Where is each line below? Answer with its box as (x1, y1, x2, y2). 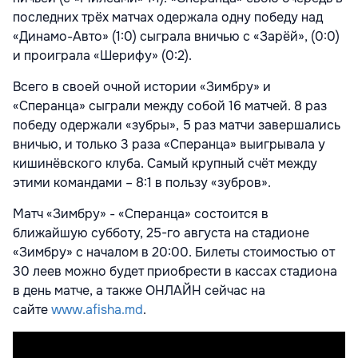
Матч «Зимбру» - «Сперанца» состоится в (13, 205, 268, 223)
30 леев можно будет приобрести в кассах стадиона (13, 263, 337, 280)
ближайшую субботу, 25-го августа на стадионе (13, 225, 309, 242)
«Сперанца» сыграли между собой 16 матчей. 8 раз (13, 97, 327, 115)
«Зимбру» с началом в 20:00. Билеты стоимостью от (13, 244, 335, 261)
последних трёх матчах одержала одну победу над (13, 9, 323, 26)
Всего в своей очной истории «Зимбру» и (13, 78, 271, 96)
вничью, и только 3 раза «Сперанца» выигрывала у (13, 136, 325, 153)
